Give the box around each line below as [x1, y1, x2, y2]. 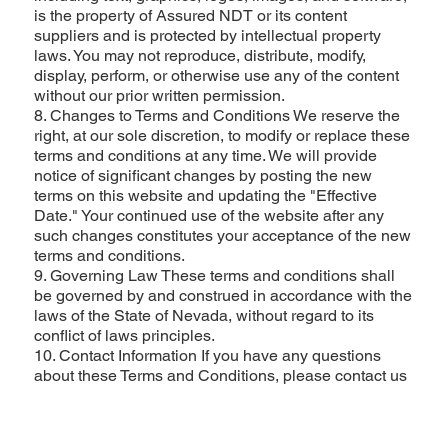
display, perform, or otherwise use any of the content [33, 66, 399, 86]
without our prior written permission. [33, 86, 285, 106]
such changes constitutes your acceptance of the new [33, 226, 411, 246]
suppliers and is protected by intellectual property [33, 26, 381, 46]
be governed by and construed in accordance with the [33, 286, 412, 306]
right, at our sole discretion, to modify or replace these [33, 126, 410, 146]
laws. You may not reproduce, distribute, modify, [33, 46, 366, 66]
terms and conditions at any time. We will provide [33, 146, 377, 166]
